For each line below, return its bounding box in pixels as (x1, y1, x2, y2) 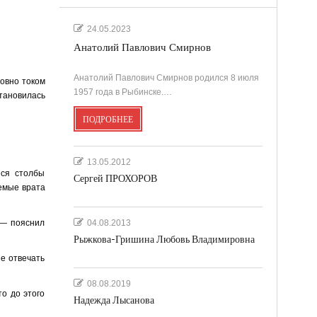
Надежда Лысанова (73, 294, 154, 306)
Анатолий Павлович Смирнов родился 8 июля (73, 72, 259, 83)
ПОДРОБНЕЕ (82, 114, 133, 125)
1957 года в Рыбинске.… (73, 86, 172, 97)
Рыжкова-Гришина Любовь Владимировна (73, 233, 255, 246)
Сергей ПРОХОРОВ (73, 172, 157, 185)
